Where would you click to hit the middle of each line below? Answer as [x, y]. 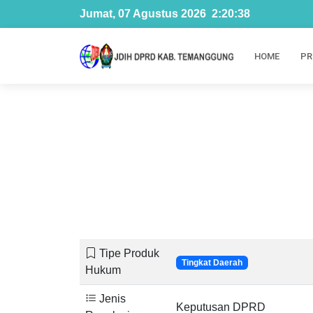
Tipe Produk [128, 253]
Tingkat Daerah [212, 263]
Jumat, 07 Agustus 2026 [143, 14]
